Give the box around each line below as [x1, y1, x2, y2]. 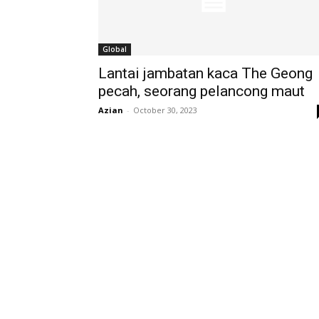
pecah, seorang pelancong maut [98, 83, 305, 100]
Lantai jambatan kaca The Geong [98, 65, 313, 82]
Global [103, 44, 127, 54]
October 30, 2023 [133, 105, 197, 115]
